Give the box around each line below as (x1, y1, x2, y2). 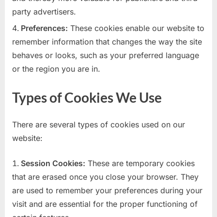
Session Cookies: (21, 158, 85, 169)
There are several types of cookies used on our (12, 120, 185, 130)
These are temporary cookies (85, 158, 195, 169)
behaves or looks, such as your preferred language (12, 50, 199, 61)
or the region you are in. (12, 64, 100, 74)
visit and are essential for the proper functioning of (12, 199, 198, 209)
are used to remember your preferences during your (12, 186, 202, 196)
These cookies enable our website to (68, 23, 204, 33)
